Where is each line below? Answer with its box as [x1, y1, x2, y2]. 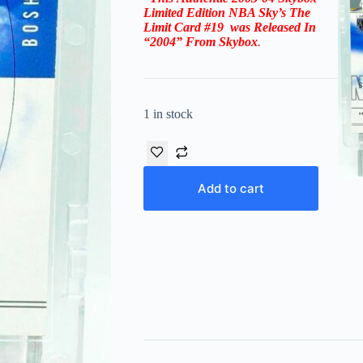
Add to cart [197, 180, 264, 196]
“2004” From [143, 34, 216, 49]
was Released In [226, 19, 316, 34]
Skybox [218, 34, 258, 49]
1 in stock [143, 106, 193, 121]
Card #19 [170, 19, 224, 34]
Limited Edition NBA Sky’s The [143, 5, 310, 19]
